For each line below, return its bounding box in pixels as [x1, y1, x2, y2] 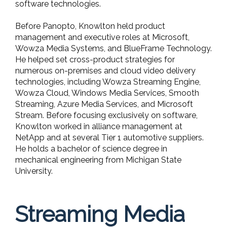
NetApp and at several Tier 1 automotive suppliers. [15, 132, 204, 142]
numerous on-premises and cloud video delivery [15, 65, 196, 75]
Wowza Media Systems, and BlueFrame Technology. [15, 43, 212, 53]
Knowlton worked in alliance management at [15, 121, 182, 131]
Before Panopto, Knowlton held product [15, 21, 165, 31]
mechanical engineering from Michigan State [15, 155, 181, 165]
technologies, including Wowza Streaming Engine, [15, 77, 201, 87]
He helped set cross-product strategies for [15, 54, 175, 64]
